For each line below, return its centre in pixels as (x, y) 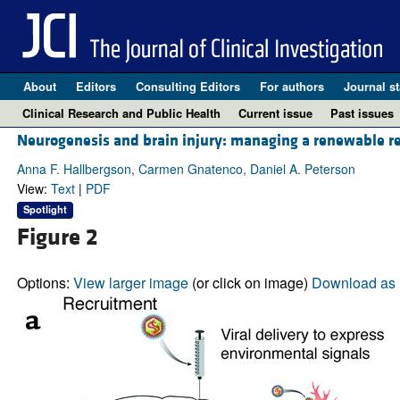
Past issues (362, 113)
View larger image (130, 282)
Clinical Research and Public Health (121, 113)
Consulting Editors (187, 86)
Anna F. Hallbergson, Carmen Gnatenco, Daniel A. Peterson (186, 169)
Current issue (275, 113)
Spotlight (45, 209)
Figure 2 (57, 237)
